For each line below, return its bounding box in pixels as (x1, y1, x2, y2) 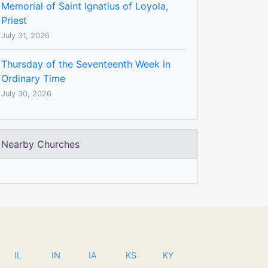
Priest (1, 14, 27, 26)
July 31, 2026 (1, 31, 50, 40)
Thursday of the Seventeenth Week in (1, 57, 170, 70)
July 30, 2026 (1, 89, 51, 98)
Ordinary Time (1, 72, 65, 84)
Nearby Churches (1, 138, 80, 150)
